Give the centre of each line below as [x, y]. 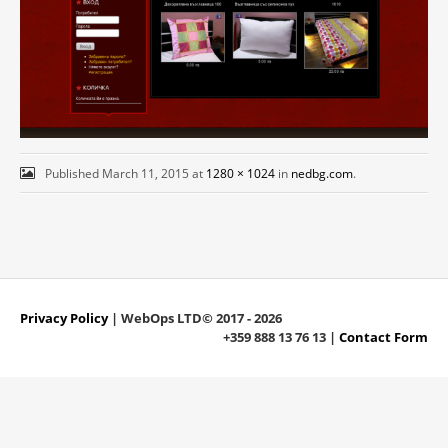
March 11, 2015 [145, 174]
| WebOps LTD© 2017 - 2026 [195, 318]
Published [73, 174]
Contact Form [383, 337]
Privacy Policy [64, 318]
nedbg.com [321, 174]
